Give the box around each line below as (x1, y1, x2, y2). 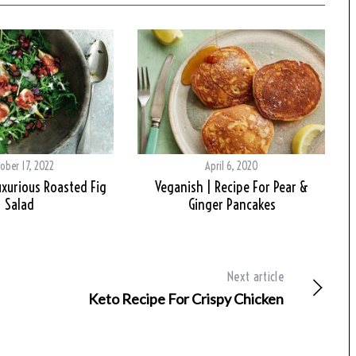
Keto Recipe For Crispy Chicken (88, 290, 284, 308)
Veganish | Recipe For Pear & (155, 178, 308, 197)
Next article (227, 269, 284, 285)
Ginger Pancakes (188, 195, 276, 215)
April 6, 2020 (205, 159, 258, 174)
